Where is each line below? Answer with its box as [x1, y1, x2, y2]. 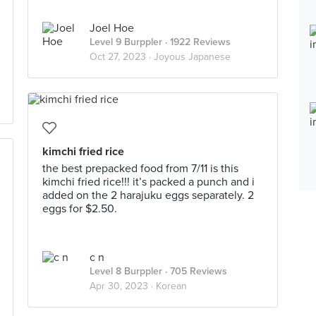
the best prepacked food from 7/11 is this [42, 162, 238, 176]
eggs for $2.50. [42, 202, 117, 216]
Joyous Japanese [154, 51, 231, 63]
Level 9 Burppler [90, 36, 162, 48]
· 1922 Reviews [162, 36, 231, 48]
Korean [156, 280, 187, 292]
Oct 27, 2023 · [90, 51, 154, 63]
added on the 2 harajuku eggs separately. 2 [42, 188, 254, 202]
